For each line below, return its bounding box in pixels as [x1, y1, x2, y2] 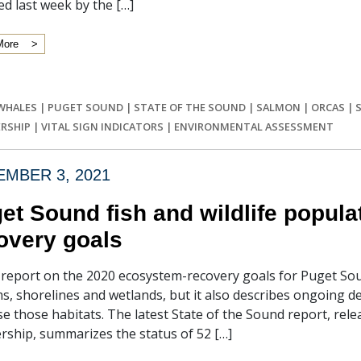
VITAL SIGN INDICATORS [41, 119, 164, 134]
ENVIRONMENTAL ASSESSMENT [174, 119, 334, 134]
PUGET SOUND [48, 100, 123, 114]
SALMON [256, 100, 301, 114]
